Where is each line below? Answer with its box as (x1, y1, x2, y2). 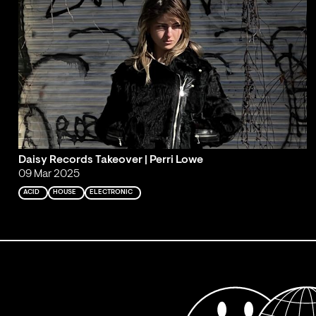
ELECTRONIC (90, 189, 133, 196)
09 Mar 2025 (18, 169, 80, 181)
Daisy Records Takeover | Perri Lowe (18, 154, 203, 166)
